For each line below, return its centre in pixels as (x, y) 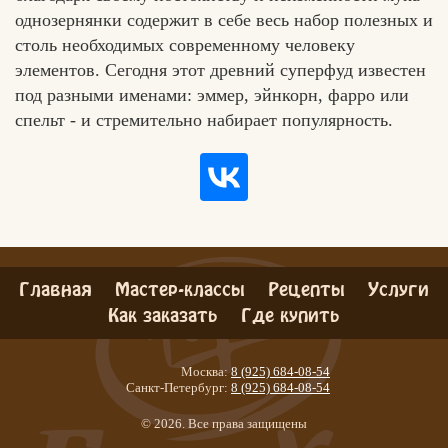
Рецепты (306, 286)
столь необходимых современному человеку (185, 44)
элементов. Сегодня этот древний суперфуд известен (220, 69)
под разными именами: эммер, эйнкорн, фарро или (212, 94)
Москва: (204, 371)
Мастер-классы (180, 286)
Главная (55, 286)
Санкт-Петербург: (177, 387)
